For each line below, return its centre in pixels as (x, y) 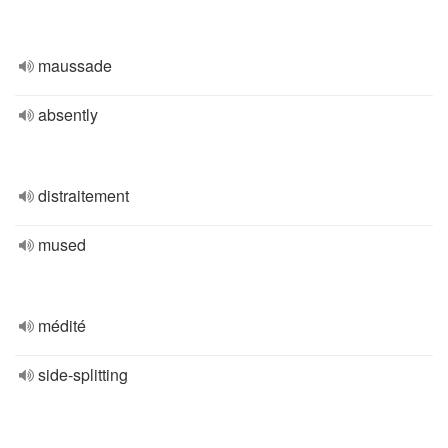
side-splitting (83, 374)
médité (62, 325)
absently (68, 114)
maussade (75, 65)
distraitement (83, 195)
